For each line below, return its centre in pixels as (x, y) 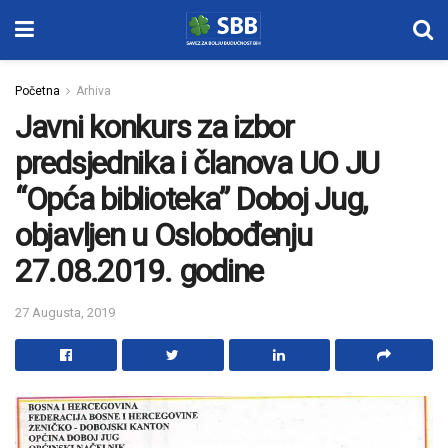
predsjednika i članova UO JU (197, 163)
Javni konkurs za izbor (154, 127)
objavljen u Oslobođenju (163, 235)
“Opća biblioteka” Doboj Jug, (191, 199)
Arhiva (93, 91)
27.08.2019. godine (139, 271)
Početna (37, 91)
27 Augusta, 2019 (65, 312)
